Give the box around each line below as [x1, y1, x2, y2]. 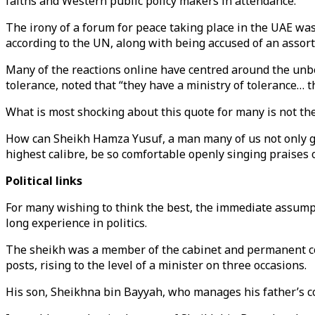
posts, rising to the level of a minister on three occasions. [6, 257, 309, 273]
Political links [6, 173, 82, 188]
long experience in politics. [6, 215, 150, 231]
